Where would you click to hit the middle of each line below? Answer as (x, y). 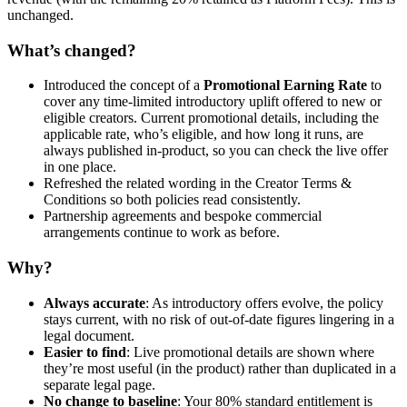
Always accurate (94, 303)
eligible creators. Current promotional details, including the (211, 118)
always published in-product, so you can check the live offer (216, 151)
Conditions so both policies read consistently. (172, 200)
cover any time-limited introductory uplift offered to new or (213, 102)
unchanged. (40, 15)
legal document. (89, 335)
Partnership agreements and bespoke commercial (183, 216)
